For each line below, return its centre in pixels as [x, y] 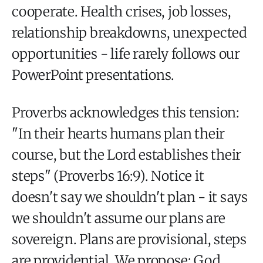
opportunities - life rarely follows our [126, 53]
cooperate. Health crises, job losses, [122, 11]
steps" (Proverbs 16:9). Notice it [108, 176]
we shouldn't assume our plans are [119, 218]
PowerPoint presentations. [93, 75]
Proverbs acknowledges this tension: [126, 112]
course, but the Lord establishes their [127, 154]
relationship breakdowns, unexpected [129, 32]
